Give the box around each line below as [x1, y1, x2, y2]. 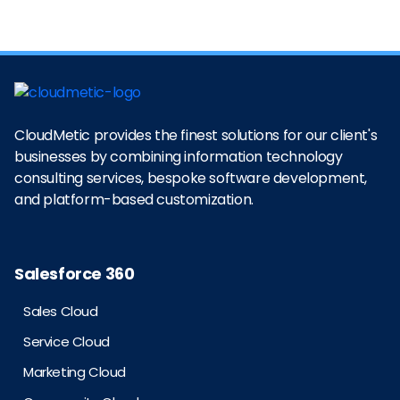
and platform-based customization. [14, 189, 254, 211]
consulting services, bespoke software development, [14, 168, 368, 189]
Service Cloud [23, 332, 110, 352]
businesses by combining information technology [14, 146, 343, 168]
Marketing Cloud [23, 362, 126, 382]
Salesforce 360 [14, 262, 135, 286]
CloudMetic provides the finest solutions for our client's [14, 125, 378, 146]
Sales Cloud [23, 302, 98, 321]
